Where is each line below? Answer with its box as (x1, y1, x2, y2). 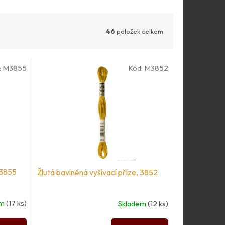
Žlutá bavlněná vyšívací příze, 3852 (37, 167, 158, 178)
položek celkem (115, 27, 163, 35)
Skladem (118, 199, 148, 209)
